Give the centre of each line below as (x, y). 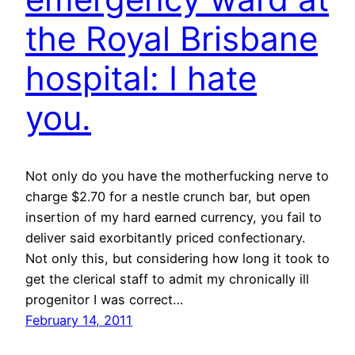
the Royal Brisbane (172, 39)
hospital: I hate (141, 78)
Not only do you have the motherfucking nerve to (177, 176)
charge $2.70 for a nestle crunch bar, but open (168, 196)
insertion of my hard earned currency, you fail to (174, 217)
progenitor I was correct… (104, 299)
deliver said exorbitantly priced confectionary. (165, 237)
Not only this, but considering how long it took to (177, 258)
